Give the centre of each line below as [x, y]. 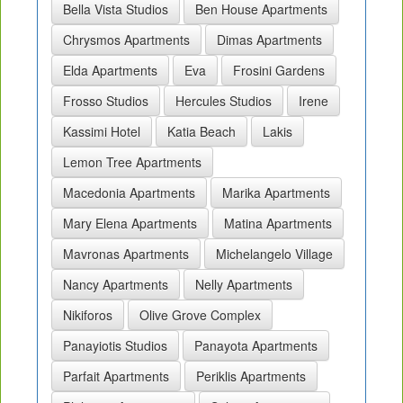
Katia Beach [201, 132]
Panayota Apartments [256, 346]
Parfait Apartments [116, 376]
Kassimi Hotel [102, 132]
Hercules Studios [224, 101]
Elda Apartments [110, 71]
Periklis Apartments [251, 376]
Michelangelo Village [274, 254]
